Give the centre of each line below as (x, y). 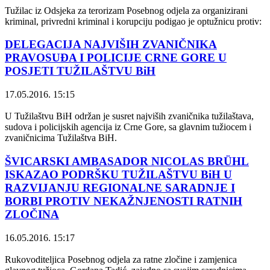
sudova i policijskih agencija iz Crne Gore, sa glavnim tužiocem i (128, 127)
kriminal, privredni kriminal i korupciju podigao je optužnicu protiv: (133, 21)
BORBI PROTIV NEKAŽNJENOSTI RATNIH (124, 201)
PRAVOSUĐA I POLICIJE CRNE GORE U (116, 58)
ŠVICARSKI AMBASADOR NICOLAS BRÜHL (127, 161)
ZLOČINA (32, 214)
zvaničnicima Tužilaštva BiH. (61, 138)
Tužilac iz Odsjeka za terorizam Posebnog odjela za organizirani (126, 10)
